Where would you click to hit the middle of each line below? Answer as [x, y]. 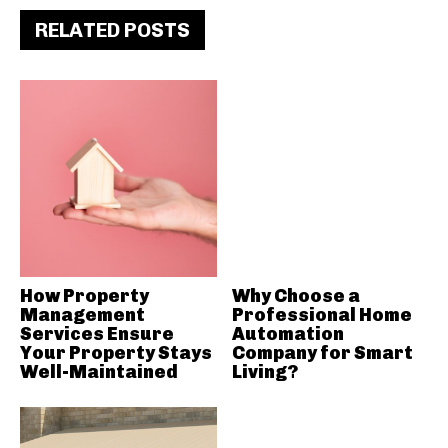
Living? [264, 371]
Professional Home [321, 314]
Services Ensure [97, 333]
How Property [84, 295]
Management [82, 314]
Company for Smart [322, 352]
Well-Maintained [99, 371]
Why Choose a [295, 295]
